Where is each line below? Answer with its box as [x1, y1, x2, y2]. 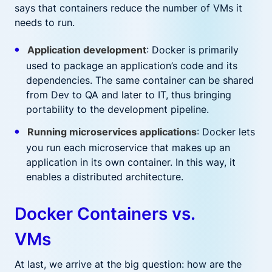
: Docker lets [196, 126, 255, 138]
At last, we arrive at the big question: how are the [15, 258, 242, 270]
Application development [27, 44, 146, 56]
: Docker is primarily [146, 44, 239, 56]
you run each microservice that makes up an [26, 141, 231, 154]
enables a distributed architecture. [26, 171, 184, 183]
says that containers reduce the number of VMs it [15, 2, 242, 14]
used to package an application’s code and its [26, 59, 238, 72]
